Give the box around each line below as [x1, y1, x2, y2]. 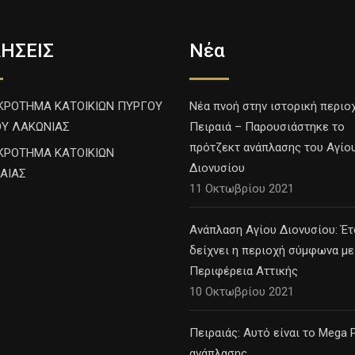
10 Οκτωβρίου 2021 [189, 284, 294, 300]
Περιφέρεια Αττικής [189, 264, 298, 279]
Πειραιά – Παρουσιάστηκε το [189, 120, 345, 135]
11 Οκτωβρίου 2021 [189, 181, 294, 197]
